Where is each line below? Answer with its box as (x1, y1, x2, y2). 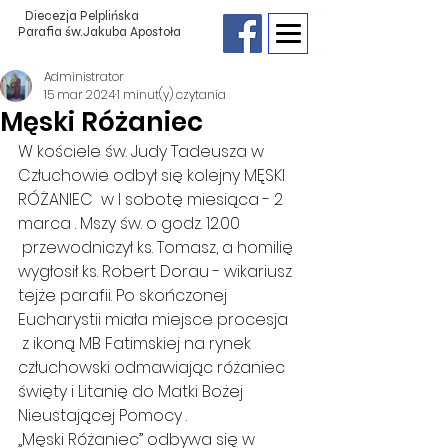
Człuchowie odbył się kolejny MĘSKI (18, 164, 289, 187)
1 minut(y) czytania (117, 86, 226, 103)
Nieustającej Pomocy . (18, 404, 187, 427)
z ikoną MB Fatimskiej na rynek (18, 332, 255, 355)
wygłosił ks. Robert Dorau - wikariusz (18, 260, 296, 283)
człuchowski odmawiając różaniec (18, 356, 289, 379)
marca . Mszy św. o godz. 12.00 (18, 212, 244, 235)
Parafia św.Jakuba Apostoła (18, 24, 184, 40)
